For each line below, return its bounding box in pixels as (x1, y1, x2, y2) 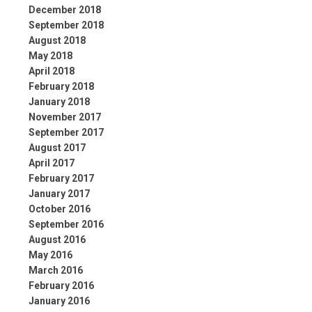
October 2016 (28, 203, 91, 215)
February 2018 (28, 81, 94, 93)
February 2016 (28, 280, 94, 292)
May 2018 (28, 50, 72, 62)
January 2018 (28, 96, 90, 108)
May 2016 (28, 249, 72, 261)
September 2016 (28, 219, 104, 231)
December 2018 (28, 4, 101, 16)
